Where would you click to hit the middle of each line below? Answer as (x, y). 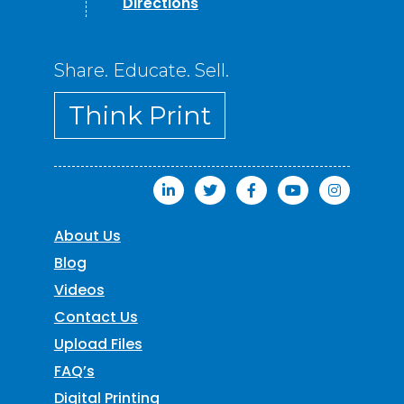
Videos (79, 289)
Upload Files (98, 344)
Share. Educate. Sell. (141, 70)
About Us (87, 235)
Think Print (139, 115)
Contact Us (96, 317)
